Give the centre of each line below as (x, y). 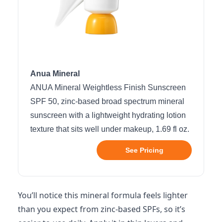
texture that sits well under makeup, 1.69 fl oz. (110, 129)
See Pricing (144, 150)
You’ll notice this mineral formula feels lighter (103, 195)
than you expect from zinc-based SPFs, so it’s (102, 209)
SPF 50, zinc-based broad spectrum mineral (107, 101)
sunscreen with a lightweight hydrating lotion (108, 115)
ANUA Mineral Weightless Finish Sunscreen (108, 87)
